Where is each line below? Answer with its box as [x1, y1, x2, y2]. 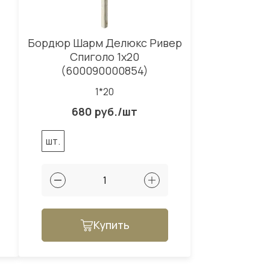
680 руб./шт [72, 104, 137, 119]
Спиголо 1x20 [70, 49, 139, 64]
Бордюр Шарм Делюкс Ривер [27, 36, 182, 51]
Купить [93, 218, 130, 233]
